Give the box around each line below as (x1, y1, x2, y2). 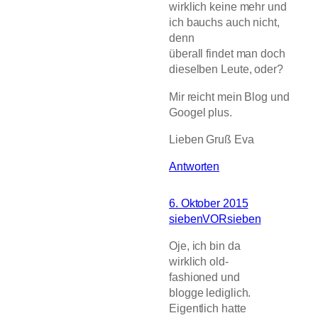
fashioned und (169, 270, 240, 284)
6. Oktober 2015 (169, 197, 248, 210)
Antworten (169, 160, 220, 173)
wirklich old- (169, 255, 229, 268)
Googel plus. (169, 105, 232, 119)
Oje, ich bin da (169, 239, 241, 253)
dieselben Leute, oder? (169, 62, 283, 76)
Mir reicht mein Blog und (169, 89, 290, 103)
